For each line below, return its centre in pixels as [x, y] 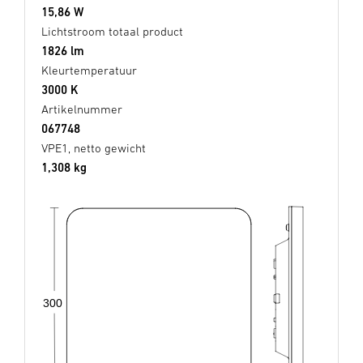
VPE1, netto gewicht [94, 147]
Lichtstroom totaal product [112, 31]
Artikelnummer [82, 109]
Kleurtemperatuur [89, 70]
